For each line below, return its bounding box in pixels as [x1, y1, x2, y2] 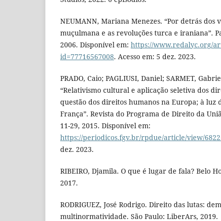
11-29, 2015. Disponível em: [60, 121, 150, 131]
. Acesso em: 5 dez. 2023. [114, 52, 196, 62]
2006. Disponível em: [60, 40, 131, 50]
